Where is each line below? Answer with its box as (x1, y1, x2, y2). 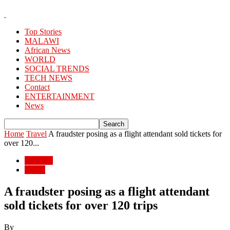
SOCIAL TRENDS (25, 64, 89, 73)
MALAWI (25, 36, 59, 45)
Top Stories (25, 27, 62, 36)
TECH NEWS (25, 73, 72, 82)
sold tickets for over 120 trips (4, 198, 158, 212)
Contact (25, 83, 50, 91)
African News (25, 46, 70, 54)
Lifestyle (25, 156, 53, 165)
